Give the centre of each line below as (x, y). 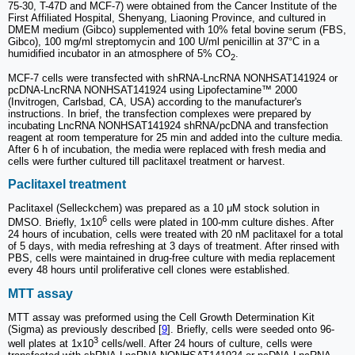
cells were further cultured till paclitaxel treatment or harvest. (147, 161)
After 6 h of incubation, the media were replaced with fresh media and (167, 149)
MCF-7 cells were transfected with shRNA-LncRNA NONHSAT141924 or (173, 78)
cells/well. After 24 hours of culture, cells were (205, 344)
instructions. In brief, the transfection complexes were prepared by (160, 113)
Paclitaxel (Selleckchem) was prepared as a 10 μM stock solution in (164, 208)
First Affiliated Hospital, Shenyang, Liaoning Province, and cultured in (167, 18)
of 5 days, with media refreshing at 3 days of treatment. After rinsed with (174, 246)
